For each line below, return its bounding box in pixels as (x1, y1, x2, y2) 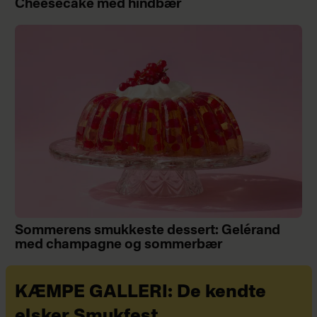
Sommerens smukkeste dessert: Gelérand (14, 224, 280, 238)
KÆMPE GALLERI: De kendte (14, 284, 266, 302)
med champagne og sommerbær (14, 238, 222, 252)
